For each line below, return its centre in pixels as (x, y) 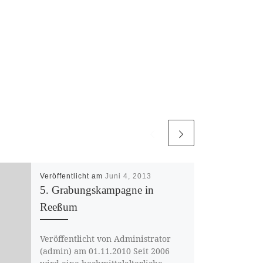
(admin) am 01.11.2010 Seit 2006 (104, 251)
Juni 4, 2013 (128, 176)
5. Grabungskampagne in (97, 190)
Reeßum (58, 207)
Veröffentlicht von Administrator (105, 239)
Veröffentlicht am (72, 176)
